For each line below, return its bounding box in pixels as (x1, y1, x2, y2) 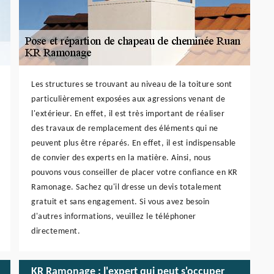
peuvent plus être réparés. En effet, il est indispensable (31, 138, 236, 148)
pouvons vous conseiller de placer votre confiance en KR (31, 168, 238, 177)
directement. (31, 226, 80, 236)
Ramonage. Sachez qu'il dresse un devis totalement (31, 182, 222, 192)
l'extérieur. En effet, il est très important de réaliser (31, 109, 224, 119)
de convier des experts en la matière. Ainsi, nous (31, 153, 211, 163)
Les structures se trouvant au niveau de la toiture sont (31, 80, 232, 89)
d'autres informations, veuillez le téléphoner (31, 212, 196, 221)
